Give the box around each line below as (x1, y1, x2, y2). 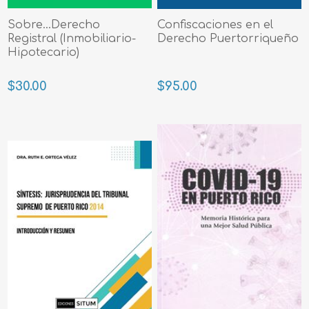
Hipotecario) (8, 46, 80, 59)
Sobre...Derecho (8, 19, 101, 32)
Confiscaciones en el (157, 19, 274, 32)
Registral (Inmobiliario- (8, 32, 137, 46)
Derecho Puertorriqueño (157, 32, 299, 46)
